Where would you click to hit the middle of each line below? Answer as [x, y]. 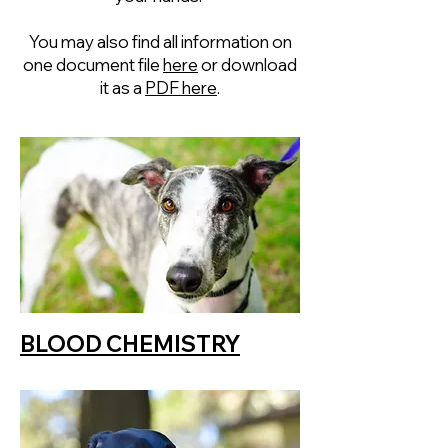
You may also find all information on [160, 41]
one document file [93, 64]
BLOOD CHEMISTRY [130, 344]
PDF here [181, 87]
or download [247, 64]
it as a [122, 87]
